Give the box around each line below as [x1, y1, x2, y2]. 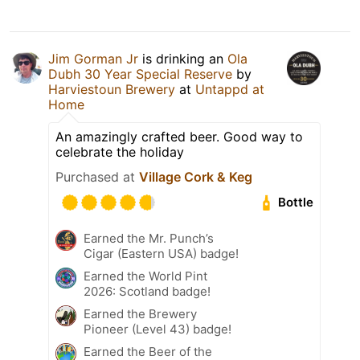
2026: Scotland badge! [84, 283, 211, 299]
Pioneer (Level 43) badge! [84, 321, 231, 337]
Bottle [278, 194, 314, 211]
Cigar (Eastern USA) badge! [84, 245, 239, 261]
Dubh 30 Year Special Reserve [48, 65, 232, 82]
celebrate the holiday [55, 143, 184, 160]
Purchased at [55, 168, 139, 185]
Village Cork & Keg [139, 168, 252, 185]
